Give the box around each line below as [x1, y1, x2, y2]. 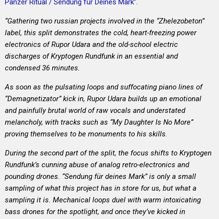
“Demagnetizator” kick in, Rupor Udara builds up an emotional [5, 94, 201, 104]
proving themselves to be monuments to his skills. [5, 130, 168, 139]
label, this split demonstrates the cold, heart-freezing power [5, 28, 197, 38]
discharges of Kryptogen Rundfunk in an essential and [5, 52, 178, 61]
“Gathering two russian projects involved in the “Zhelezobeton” [5, 17, 204, 26]
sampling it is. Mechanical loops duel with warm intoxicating [5, 196, 201, 205]
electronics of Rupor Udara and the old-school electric [5, 40, 178, 49]
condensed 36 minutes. [5, 64, 80, 73]
